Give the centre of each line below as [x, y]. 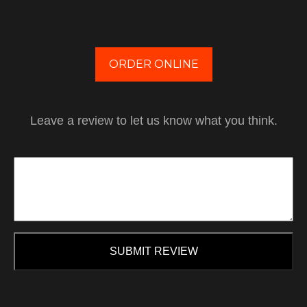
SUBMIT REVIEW [153, 251]
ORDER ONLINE [153, 64]
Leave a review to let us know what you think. [153, 121]
